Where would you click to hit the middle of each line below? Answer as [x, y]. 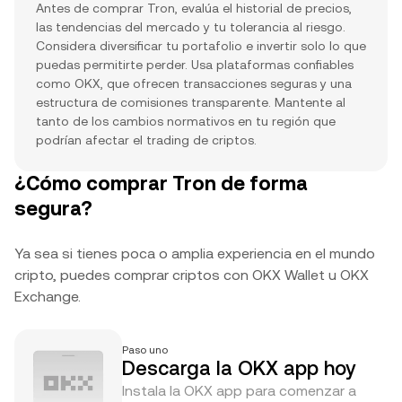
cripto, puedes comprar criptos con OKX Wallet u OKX [192, 275]
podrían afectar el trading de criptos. [146, 140]
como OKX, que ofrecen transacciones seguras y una [194, 83]
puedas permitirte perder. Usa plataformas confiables [195, 65]
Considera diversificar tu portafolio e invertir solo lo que [201, 46]
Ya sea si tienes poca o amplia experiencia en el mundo [195, 253]
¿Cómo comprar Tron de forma [161, 184]
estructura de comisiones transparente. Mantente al [191, 102]
